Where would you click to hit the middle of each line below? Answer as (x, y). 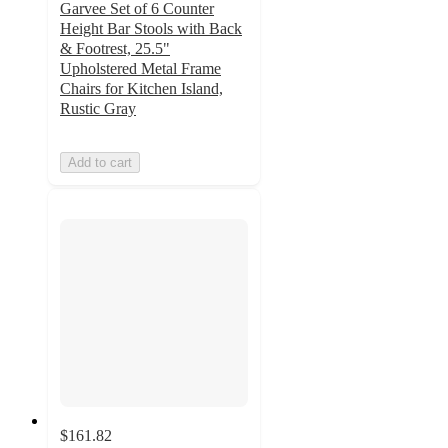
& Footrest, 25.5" (115, 48)
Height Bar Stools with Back (151, 28)
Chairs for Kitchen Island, (141, 88)
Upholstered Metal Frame (140, 68)
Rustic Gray (98, 108)
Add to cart (100, 162)
